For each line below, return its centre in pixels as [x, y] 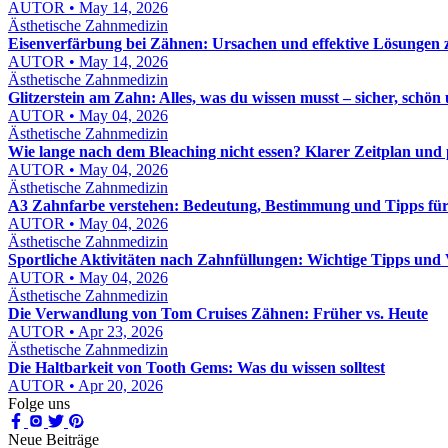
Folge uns [39, 403]
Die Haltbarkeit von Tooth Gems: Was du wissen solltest [196, 367]
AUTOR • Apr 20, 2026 [85, 385]
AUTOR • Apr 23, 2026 [85, 331]
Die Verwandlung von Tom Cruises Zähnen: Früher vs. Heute [218, 313]
